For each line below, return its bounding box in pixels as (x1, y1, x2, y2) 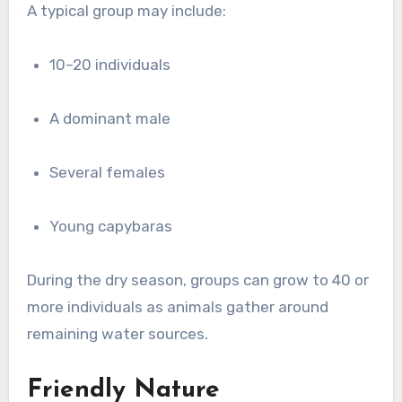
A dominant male (59, 109, 171, 128)
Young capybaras (58, 217, 173, 236)
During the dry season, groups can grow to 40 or (26, 271, 369, 290)
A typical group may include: (26, 2, 226, 21)
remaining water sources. (26, 325, 208, 344)
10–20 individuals (56, 56, 171, 74)
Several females (58, 163, 166, 182)
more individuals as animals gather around (26, 298, 328, 317)
